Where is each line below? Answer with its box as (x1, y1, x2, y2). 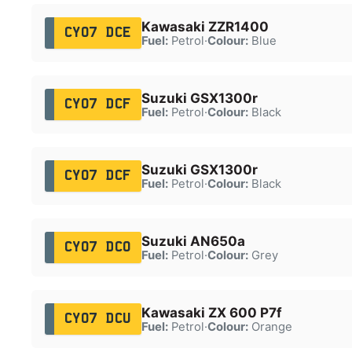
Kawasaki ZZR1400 (141, 18, 269, 35)
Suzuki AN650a (141, 233, 245, 249)
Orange (247, 319, 292, 334)
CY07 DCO (64, 240, 131, 254)
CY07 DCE (64, 26, 131, 39)
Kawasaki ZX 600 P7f (141, 304, 282, 321)
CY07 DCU (64, 312, 131, 325)
